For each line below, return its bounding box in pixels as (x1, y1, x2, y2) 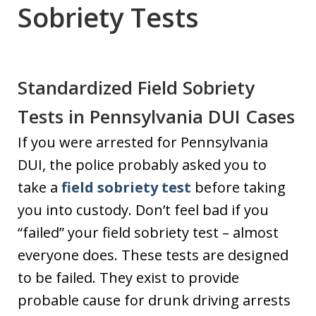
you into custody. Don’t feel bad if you (18, 200, 269, 219)
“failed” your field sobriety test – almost (18, 222, 279, 242)
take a (18, 177, 61, 197)
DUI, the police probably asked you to (18, 154, 267, 174)
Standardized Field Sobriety (18, 74, 255, 100)
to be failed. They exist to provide (18, 267, 239, 287)
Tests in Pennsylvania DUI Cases (18, 103, 295, 129)
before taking (191, 177, 286, 197)
